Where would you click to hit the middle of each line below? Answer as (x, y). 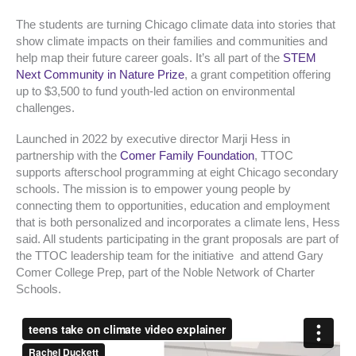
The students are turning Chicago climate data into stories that (176, 25)
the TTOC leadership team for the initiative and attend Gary (170, 255)
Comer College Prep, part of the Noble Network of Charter (165, 272)
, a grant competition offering (257, 75)
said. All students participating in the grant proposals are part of (177, 239)
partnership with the (68, 155)
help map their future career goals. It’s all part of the (149, 58)
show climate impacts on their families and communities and (172, 42)
